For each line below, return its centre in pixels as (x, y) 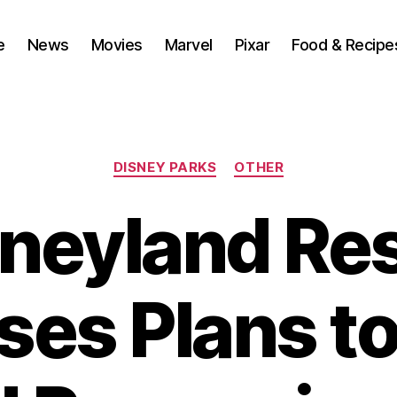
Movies (117, 44)
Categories (237, 159)
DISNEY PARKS (165, 167)
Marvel (188, 44)
